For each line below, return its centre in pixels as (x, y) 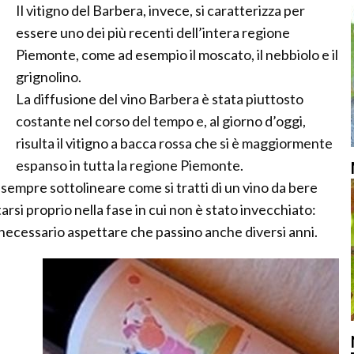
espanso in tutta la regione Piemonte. (130, 165)
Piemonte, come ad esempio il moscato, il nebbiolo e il (177, 55)
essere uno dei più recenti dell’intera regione (153, 32)
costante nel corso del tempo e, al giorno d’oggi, (161, 121)
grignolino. (49, 77)
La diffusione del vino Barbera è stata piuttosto (160, 99)
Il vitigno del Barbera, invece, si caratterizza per (160, 10)
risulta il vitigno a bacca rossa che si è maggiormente (174, 143)
